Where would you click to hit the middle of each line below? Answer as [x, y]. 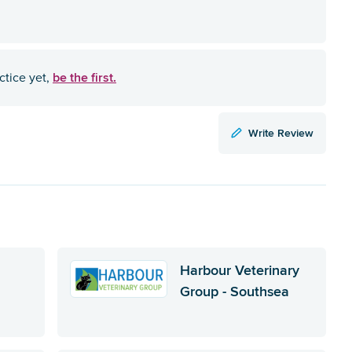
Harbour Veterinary [239, 270]
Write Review [281, 132]
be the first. [84, 77]
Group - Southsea [234, 291]
